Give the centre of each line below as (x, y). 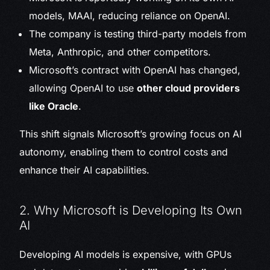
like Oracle (54, 106)
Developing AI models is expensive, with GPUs (126, 255)
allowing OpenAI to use (83, 88)
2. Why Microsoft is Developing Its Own (131, 211)
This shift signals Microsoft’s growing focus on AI (131, 134)
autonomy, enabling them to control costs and (124, 152)
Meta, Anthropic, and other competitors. (120, 52)
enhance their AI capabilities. (85, 170)
